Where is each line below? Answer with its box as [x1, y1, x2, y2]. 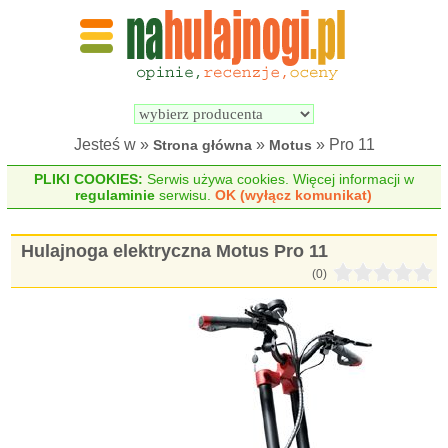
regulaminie [75, 187, 156, 203]
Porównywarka [340, 68, 440, 84]
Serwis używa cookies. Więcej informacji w [142, 171, 414, 187]
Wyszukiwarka [229, 68, 326, 84]
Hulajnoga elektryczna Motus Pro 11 [21, 241, 329, 261]
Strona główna [152, 137, 252, 153]
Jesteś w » [73, 136, 153, 153]
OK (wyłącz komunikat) [215, 187, 373, 203]
